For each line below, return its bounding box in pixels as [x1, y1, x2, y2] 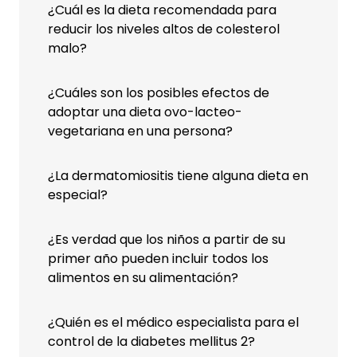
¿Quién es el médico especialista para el [48, 313, 299, 331]
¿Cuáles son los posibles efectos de [48, 84, 269, 102]
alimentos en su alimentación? [48, 269, 238, 287]
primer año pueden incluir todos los [48, 249, 269, 268]
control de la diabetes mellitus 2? [48, 332, 255, 351]
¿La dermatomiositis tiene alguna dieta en [48, 167, 308, 185]
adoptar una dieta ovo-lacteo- [48, 103, 242, 121]
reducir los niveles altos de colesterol [48, 20, 280, 38]
